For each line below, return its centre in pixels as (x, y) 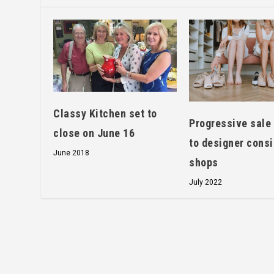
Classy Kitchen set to (105, 113)
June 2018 (72, 153)
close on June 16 (94, 133)
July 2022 (206, 183)
